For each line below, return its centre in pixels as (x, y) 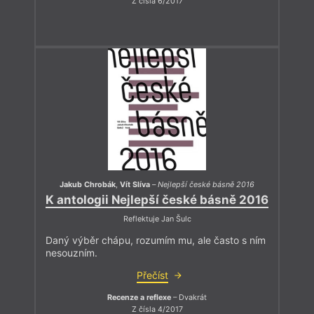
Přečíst (152, 275)
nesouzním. (71, 252)
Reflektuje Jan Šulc (157, 219)
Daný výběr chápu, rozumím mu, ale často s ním (156, 240)
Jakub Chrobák (88, 184)
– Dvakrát (189, 297)
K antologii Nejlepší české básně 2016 (157, 200)
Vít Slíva (135, 184)
